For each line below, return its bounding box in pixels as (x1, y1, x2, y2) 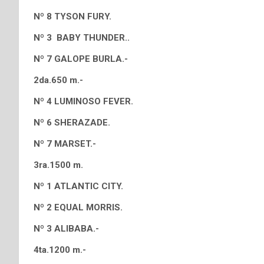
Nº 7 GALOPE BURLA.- (34, 54, 128, 64)
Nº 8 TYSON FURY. (34, 11, 111, 22)
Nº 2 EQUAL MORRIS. (34, 202, 123, 213)
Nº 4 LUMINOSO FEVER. (34, 96, 133, 107)
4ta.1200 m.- (34, 245, 86, 255)
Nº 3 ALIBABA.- (34, 223, 99, 234)
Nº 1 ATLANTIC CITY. (34, 181, 123, 192)
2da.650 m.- (34, 75, 83, 85)
